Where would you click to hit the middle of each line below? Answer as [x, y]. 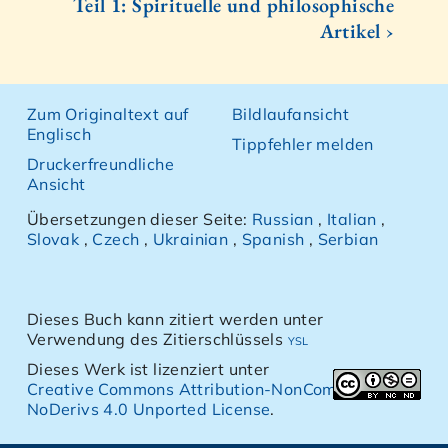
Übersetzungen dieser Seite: [139, 219]
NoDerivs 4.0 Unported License [148, 409]
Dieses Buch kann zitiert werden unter [175, 319]
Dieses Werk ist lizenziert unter [148, 369]
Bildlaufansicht [290, 114]
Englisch [59, 134]
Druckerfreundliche [100, 164]
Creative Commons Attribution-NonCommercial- [214, 389]
